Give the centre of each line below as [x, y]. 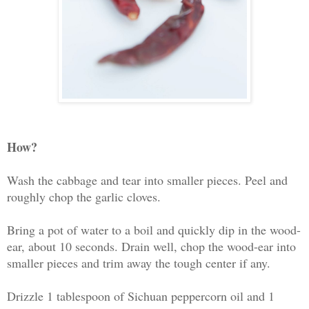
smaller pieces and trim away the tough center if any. [141, 262]
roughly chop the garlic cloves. [86, 196]
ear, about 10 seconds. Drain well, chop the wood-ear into [151, 246]
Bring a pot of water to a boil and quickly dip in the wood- [154, 229]
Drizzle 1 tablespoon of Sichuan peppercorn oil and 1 [141, 296]
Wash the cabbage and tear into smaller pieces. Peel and [147, 180]
